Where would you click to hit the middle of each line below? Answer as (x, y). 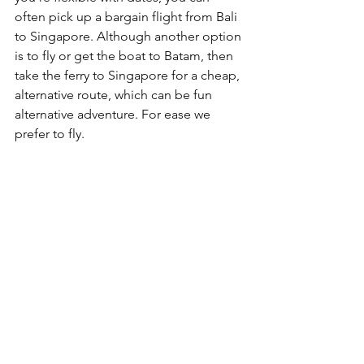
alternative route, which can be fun (115, 95)
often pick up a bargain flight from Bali (128, 17)
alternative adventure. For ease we (114, 115)
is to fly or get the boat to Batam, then (126, 56)
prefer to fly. (50, 134)
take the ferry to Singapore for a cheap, (129, 76)
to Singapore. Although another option (130, 37)
